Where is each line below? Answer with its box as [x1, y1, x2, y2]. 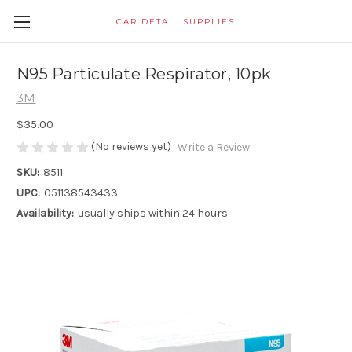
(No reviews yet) [91, 139, 171, 153]
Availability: [16, 207, 74, 221]
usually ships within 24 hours [77, 207, 228, 221]
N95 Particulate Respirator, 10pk [16, 64, 271, 84]
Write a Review [177, 141, 250, 155]
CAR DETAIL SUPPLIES [116, 16, 236, 27]
